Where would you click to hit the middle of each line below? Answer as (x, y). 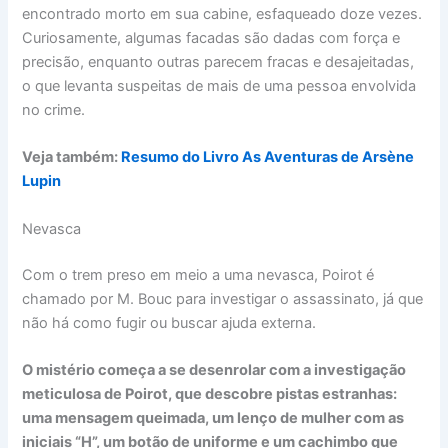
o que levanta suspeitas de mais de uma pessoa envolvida (219, 86)
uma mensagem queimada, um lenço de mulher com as (213, 417)
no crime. (54, 110)
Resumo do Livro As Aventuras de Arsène (268, 157)
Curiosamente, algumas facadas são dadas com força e (211, 38)
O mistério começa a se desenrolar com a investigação (214, 369)
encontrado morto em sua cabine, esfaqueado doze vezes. (222, 14)
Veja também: (72, 157)
